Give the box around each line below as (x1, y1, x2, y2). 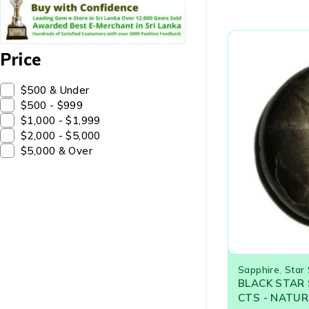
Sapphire (238, 263, 279, 275)
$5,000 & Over (21, 144, 92, 158)
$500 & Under (21, 83, 90, 97)
